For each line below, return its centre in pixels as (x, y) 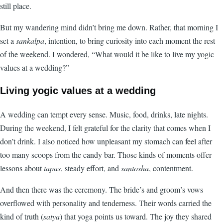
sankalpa (30, 41)
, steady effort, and (91, 168)
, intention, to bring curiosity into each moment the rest (130, 41)
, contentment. (171, 168)
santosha (135, 168)
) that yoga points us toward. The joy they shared (136, 217)
